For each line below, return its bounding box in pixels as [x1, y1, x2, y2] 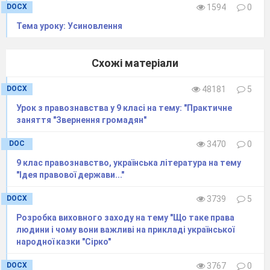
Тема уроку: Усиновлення [16, 21, 122, 31]
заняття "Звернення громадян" [16, 115, 146, 125]
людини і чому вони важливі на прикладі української [16, 225, 234, 235]
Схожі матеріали [92, 57, 178, 70]
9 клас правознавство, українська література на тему [16, 158, 241, 168]
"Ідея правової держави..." [16, 170, 124, 180]
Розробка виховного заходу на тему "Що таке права [16, 213, 234, 223]
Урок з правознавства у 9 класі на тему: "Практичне [16, 103, 232, 113]
